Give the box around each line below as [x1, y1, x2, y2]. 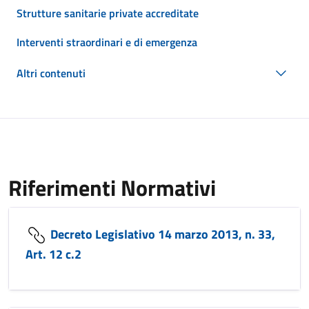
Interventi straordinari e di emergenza [17, 33, 197, 50]
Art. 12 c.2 [26, 245, 81, 264]
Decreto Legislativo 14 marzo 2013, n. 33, [48, 224, 275, 243]
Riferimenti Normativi [8, 171, 216, 205]
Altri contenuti [17, 65, 86, 82]
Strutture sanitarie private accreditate [17, 5, 199, 22]
